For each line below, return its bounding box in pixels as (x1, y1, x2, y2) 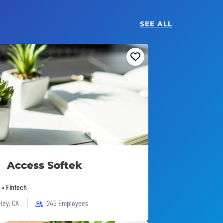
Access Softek (6, 159, 82, 171)
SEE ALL (140, 19, 172, 28)
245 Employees (46, 198, 88, 208)
